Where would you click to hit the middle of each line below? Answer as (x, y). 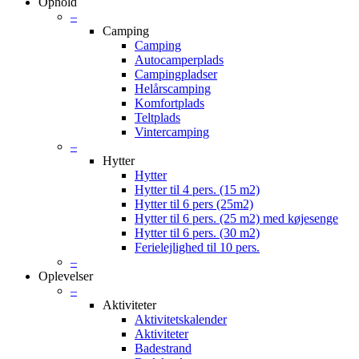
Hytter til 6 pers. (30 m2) (197, 233)
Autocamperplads (179, 60)
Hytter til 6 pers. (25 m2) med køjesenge (236, 219)
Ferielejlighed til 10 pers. (197, 248)
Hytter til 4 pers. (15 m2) (197, 190)
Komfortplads (169, 103)
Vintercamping (172, 132)
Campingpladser (176, 75)
